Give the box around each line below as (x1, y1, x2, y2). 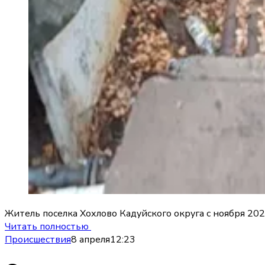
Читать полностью (5, 219, 91, 233)
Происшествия (5, 232, 71, 246)
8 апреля (71, 232, 110, 246)
